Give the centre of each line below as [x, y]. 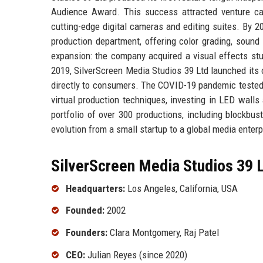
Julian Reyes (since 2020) [136, 254]
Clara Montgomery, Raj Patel [163, 233]
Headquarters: [95, 188]
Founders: [87, 233]
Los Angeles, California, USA [181, 188]
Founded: [85, 210]
